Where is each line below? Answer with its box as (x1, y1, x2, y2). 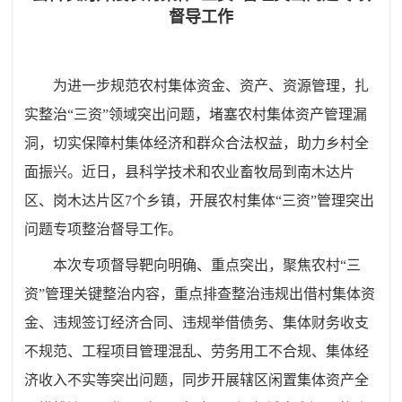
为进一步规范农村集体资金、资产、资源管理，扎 (53, 77, 370, 93)
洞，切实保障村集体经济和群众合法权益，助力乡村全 (24, 135, 370, 151)
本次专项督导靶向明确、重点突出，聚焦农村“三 (53, 257, 362, 273)
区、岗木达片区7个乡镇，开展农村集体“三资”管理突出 (24, 192, 375, 208)
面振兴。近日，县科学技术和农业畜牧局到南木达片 (24, 163, 355, 179)
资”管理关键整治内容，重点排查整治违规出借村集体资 (24, 285, 376, 301)
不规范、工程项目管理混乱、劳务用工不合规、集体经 (24, 343, 370, 359)
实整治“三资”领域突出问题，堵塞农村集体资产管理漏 (24, 106, 368, 122)
